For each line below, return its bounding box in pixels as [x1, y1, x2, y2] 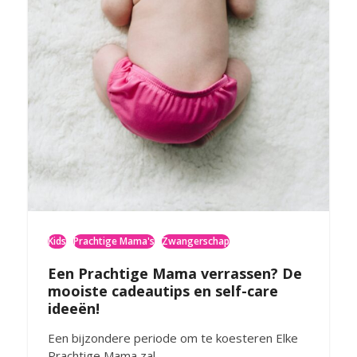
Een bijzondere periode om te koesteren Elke [47, 330, 298, 347]
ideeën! [47, 299, 100, 319]
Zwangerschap [161, 234, 229, 249]
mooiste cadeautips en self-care [47, 281, 278, 301]
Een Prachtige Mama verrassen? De [47, 264, 302, 284]
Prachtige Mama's [73, 234, 155, 249]
